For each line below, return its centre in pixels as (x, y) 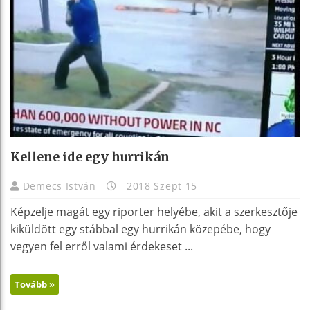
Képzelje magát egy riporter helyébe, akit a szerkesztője (154, 211)
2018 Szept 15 (161, 185)
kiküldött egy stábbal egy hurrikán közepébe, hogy (140, 229)
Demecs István (61, 185)
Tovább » (35, 284)
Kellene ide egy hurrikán (90, 156)
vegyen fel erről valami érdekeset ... (102, 246)
